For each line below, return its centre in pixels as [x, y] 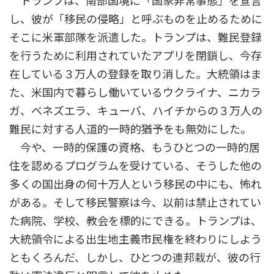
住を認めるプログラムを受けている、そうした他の [135, 166]
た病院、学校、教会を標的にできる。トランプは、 [135, 221]
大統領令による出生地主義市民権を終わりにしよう [135, 239]
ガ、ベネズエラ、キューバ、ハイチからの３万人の [136, 111]
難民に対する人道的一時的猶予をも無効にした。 [130, 129]
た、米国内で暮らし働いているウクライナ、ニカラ [135, 93]
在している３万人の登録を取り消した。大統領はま [135, 74]
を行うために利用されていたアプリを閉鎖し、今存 [135, 56]
